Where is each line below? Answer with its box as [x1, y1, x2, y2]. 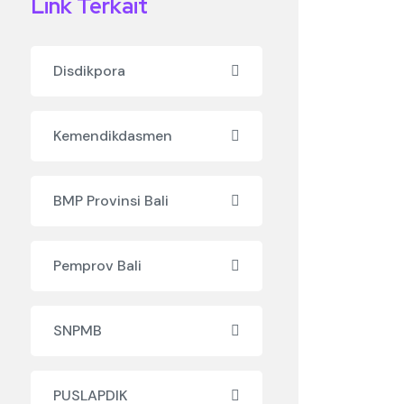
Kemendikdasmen [52, 126, 172, 145]
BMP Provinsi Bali [52, 191, 169, 210]
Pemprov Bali [52, 256, 142, 275]
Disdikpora [52, 61, 125, 80]
